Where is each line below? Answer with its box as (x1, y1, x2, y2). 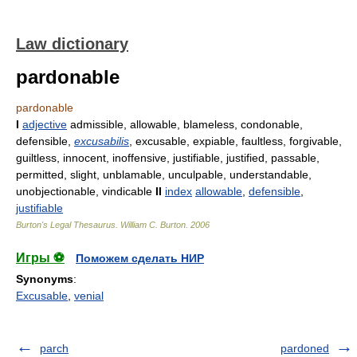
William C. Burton (120, 220, 186, 229)
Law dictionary (16, 35, 128, 53)
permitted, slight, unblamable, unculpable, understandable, (16, 168, 312, 181)
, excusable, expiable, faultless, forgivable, (129, 135, 342, 147)
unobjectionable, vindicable (16, 185, 155, 198)
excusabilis (74, 135, 129, 147)
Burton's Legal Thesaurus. (16, 220, 120, 229)
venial (74, 289, 104, 302)
